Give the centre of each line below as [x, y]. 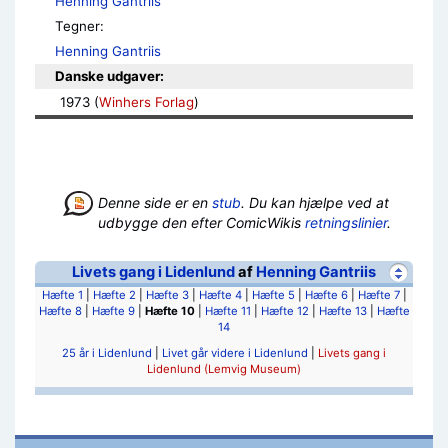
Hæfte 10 [169, 311]
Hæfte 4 [220, 295]
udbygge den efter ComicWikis [201, 222]
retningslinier [346, 222]
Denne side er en [155, 202]
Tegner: [79, 26]
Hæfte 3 [167, 295]
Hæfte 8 [60, 311]
